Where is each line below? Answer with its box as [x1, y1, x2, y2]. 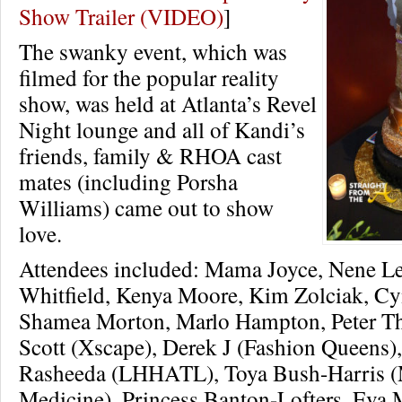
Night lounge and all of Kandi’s [19, 113, 305, 144]
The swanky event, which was [19, 35, 287, 66]
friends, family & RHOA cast [19, 139, 282, 170]
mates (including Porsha [19, 165, 238, 197]
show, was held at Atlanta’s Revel [19, 87, 317, 118]
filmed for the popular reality [19, 61, 279, 92]
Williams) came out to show [19, 191, 274, 223]
